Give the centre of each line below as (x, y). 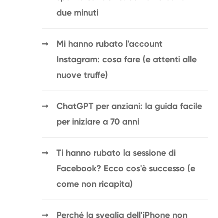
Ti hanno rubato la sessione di (116, 154)
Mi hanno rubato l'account (110, 45)
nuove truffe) (82, 76)
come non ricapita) (95, 185)
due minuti (78, 13)
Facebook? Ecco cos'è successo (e (126, 169)
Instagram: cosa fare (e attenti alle (127, 60)
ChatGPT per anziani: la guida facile (129, 107)
